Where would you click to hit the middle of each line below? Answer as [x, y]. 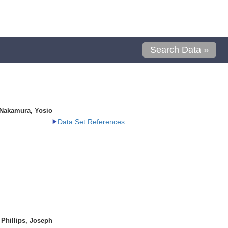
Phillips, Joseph [27, 221]
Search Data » [180, 50]
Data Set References [91, 122]
